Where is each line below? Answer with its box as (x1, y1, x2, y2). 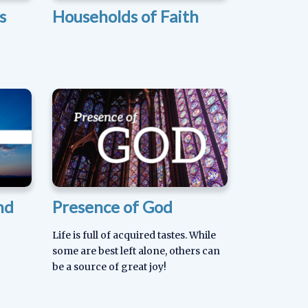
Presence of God (52, 197, 173, 217)
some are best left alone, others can (52, 245, 220, 258)
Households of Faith (52, 6, 199, 27)
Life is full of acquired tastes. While (52, 229, 216, 242)
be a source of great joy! (52, 261, 168, 274)
